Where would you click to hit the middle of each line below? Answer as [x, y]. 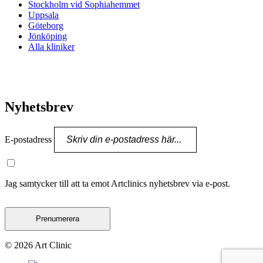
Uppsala [43, 15]
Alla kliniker [51, 47]
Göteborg [46, 26]
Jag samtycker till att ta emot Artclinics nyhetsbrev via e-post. [117, 183]
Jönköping [48, 36]
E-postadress [29, 139]
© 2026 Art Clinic [38, 245]
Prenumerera [58, 219]
